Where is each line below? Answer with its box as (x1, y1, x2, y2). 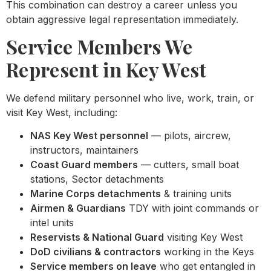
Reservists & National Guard (30, 231, 164, 244)
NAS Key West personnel (30, 129, 148, 142)
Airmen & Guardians (30, 202, 126, 215)
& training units (161, 188, 232, 200)
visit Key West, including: (6, 106, 117, 119)
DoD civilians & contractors (30, 246, 161, 258)
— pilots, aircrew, (148, 129, 231, 142)
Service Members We (6, 33, 193, 59)
